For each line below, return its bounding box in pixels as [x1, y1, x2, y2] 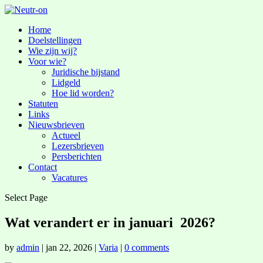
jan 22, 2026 [46, 242, 92, 252]
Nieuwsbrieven [28, 120, 85, 130]
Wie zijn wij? [28, 46, 77, 56]
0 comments [124, 242, 169, 252]
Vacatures [52, 173, 87, 183]
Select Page [5, 193, 48, 203]
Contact [28, 162, 57, 172]
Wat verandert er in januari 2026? [5, 214, 215, 230]
